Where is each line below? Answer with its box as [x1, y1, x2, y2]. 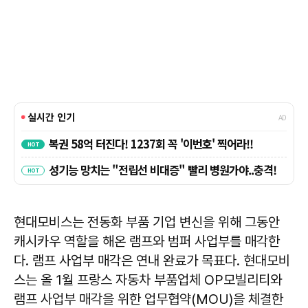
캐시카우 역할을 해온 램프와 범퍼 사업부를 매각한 [14, 233, 280, 250]
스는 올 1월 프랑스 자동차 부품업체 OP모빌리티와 [14, 272, 282, 289]
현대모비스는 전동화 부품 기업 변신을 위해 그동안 [14, 214, 280, 231]
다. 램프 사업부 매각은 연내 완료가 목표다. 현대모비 [14, 252, 290, 269]
